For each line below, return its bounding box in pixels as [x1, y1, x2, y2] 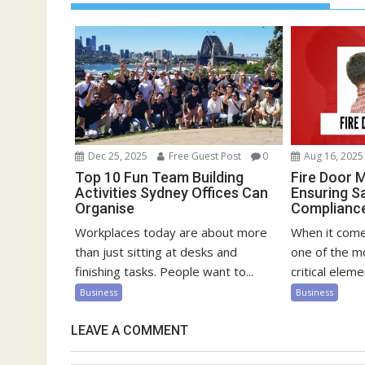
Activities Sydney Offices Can [75, 183, 268, 201]
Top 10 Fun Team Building [75, 168, 244, 186]
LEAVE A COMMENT [71, 322, 188, 338]
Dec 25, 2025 [86, 148, 147, 163]
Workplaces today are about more [75, 223, 267, 240]
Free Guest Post [166, 148, 241, 163]
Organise [75, 199, 134, 217]
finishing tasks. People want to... [75, 262, 253, 279]
